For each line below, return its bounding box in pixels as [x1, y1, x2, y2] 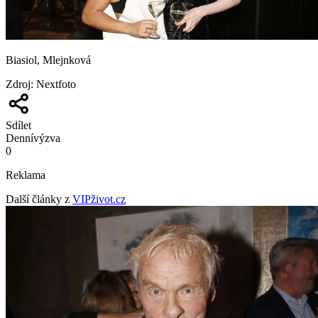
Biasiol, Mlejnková [6, 53, 91, 66]
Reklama [6, 168, 45, 181]
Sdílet [6, 119, 31, 131]
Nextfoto [36, 77, 76, 90]
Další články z [6, 192, 70, 205]
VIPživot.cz [72, 192, 126, 205]
